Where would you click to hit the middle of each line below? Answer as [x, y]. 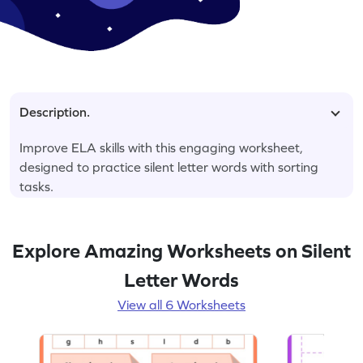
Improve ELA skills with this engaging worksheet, [161, 147]
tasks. [36, 186]
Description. [55, 111]
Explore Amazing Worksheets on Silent [181, 250]
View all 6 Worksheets [181, 304]
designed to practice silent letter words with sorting [169, 167]
